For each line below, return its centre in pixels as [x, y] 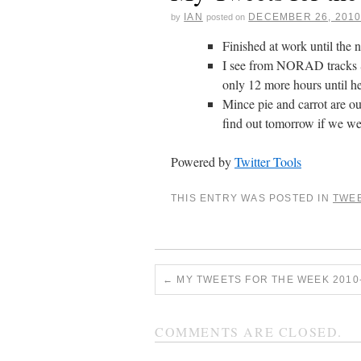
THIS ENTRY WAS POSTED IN [252, 198]
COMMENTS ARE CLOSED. [249, 332]
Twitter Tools [268, 162]
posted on [226, 17]
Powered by [203, 162]
